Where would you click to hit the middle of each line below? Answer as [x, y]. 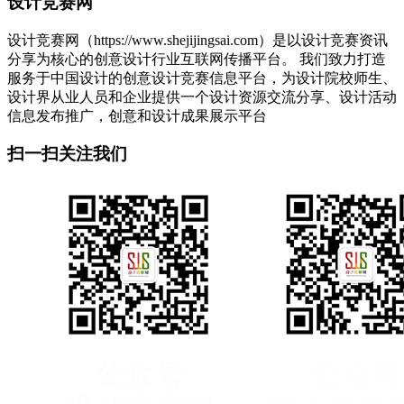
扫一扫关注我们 [67, 154]
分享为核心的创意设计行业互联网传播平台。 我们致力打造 [197, 59]
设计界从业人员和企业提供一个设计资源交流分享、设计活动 [202, 96]
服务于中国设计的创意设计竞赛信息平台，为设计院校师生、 [202, 78]
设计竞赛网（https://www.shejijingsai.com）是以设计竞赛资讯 [197, 40]
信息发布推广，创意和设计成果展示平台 [137, 115]
